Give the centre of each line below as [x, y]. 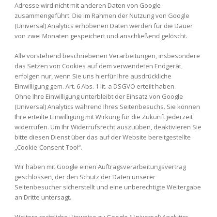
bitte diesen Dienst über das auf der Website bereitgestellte [103, 137]
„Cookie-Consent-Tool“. [48, 147]
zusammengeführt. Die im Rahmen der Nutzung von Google [102, 15]
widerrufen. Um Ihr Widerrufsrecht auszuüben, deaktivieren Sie [108, 127]
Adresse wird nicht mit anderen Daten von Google [88, 5]
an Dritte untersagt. [43, 197]
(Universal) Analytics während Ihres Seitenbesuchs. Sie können [107, 106]
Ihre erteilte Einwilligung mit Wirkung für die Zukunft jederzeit [104, 116]
